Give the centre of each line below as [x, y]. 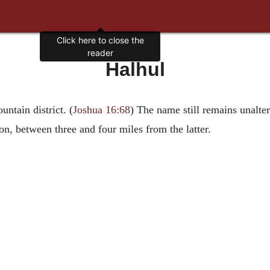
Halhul [135, 69]
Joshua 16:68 [101, 110]
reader [100, 53]
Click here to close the [100, 40]
